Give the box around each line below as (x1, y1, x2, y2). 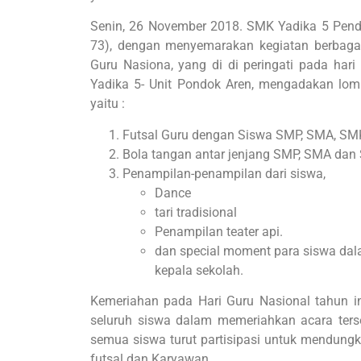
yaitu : (90, 96, 125, 112)
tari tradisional (155, 204, 237, 220)
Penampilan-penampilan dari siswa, (122, 165, 326, 181)
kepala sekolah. (155, 262, 243, 278)
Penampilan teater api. (155, 223, 283, 239)
